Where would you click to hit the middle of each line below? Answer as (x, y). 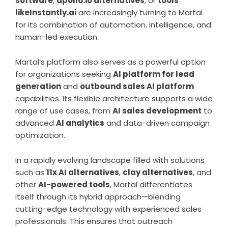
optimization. (40, 135)
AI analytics (80, 123)
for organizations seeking (64, 74)
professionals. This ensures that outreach (94, 221)
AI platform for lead (154, 74)
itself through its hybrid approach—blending (98, 196)
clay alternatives (158, 172)
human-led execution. (57, 37)
